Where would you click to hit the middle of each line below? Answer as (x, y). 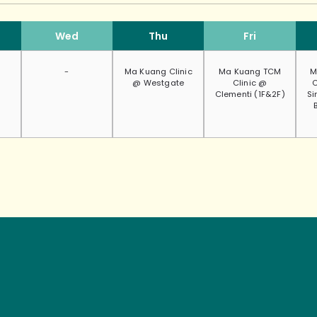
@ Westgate (158, 83)
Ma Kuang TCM (250, 72)
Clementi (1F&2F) (250, 94)
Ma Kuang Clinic (158, 72)
